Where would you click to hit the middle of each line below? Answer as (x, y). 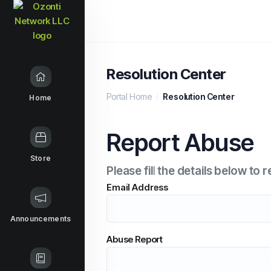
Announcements (41, 219)
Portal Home (129, 96)
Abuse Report (135, 239)
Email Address (138, 187)
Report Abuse (181, 142)
